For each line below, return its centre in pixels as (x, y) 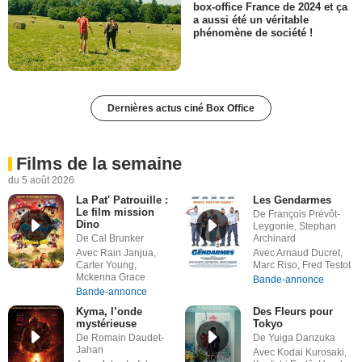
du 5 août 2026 (41, 181)
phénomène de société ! (253, 32)
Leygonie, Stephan (294, 227)
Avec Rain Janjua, (116, 253)
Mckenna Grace (110, 278)
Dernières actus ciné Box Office (181, 109)
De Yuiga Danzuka (294, 338)
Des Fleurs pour (293, 312)
